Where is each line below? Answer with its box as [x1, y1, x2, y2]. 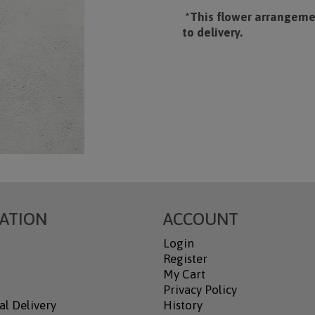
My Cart [162, 267, 205, 281]
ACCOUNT [162, 210, 238, 229]
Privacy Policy [162, 283, 237, 297]
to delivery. [182, 25, 243, 39]
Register [162, 252, 207, 266]
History [162, 298, 202, 312]
